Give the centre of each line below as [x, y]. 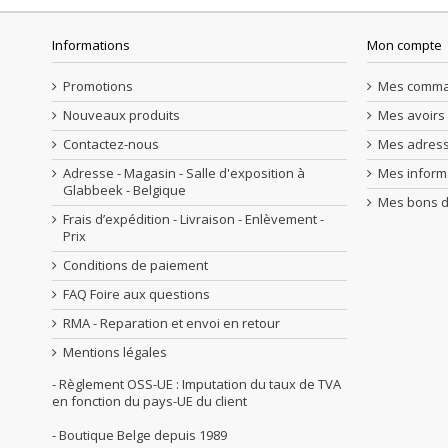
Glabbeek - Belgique [124, 190]
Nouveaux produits [121, 115]
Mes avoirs [411, 115]
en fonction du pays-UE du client [149, 401]
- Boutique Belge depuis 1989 [139, 435]
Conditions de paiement [135, 265]
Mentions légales [115, 352]
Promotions [98, 86]
